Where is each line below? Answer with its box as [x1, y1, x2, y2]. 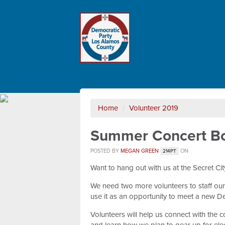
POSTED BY [90, 148, 121, 154]
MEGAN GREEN [121, 148, 159, 154]
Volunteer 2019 [129, 103, 178, 113]
